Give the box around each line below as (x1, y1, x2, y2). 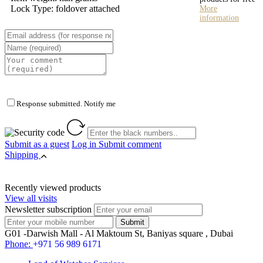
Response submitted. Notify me (16, 99, 116, 108)
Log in (72, 139, 99, 149)
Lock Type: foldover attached (11, 3, 120, 14)
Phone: (5, 238, 33, 249)
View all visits (5, 193, 57, 203)
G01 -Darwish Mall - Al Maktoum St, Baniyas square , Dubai (5, 228, 233, 238)
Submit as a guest (5, 139, 69, 149)
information (200, 13, 239, 22)
